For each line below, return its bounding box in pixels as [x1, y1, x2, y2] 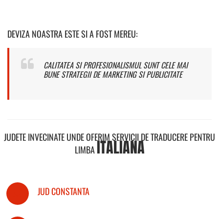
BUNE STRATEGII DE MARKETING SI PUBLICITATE [44, 68, 182, 80]
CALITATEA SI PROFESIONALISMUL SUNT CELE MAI [44, 59, 188, 71]
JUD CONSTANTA [38, 184, 89, 197]
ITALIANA [96, 136, 145, 158]
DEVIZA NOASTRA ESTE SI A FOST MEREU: [7, 27, 138, 40]
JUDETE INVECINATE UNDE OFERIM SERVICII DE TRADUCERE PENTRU [4, 130, 215, 143]
